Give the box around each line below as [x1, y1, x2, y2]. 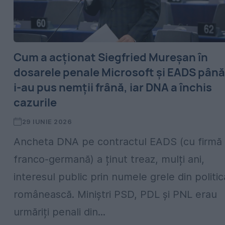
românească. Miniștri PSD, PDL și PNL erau [14, 188, 217, 200]
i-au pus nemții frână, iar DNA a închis [14, 80, 212, 95]
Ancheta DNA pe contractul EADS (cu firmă [14, 136, 222, 148]
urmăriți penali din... [14, 206, 105, 218]
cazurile [14, 95, 57, 110]
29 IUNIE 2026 [22, 118, 72, 126]
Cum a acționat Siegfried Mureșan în [14, 50, 208, 65]
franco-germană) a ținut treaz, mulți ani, [14, 153, 204, 165]
